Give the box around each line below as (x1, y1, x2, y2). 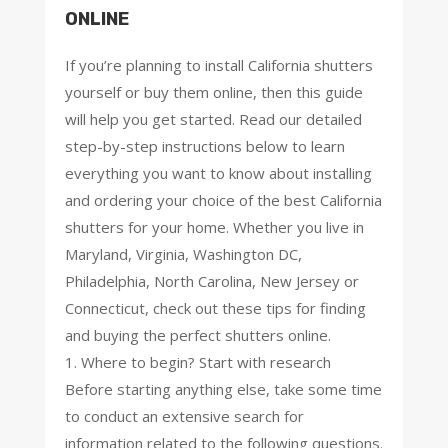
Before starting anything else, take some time (64, 378, 382, 399)
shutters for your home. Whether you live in (64, 216, 364, 237)
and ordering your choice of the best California (64, 189, 382, 210)
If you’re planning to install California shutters (64, 54, 373, 75)
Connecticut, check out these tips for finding (64, 297, 366, 318)
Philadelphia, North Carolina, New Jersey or (64, 270, 359, 291)
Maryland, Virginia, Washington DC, (64, 243, 302, 264)
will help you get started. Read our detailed (64, 108, 362, 129)
